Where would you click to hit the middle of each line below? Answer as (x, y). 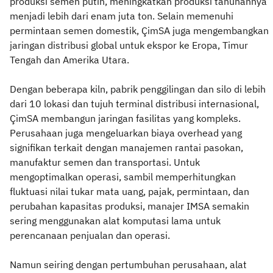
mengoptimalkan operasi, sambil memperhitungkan (123, 176)
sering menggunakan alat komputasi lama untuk (115, 220)
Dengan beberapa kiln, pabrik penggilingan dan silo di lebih (138, 89)
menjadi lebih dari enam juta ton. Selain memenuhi (122, 16)
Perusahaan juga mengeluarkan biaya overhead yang (126, 133)
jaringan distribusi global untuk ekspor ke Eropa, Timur (129, 45)
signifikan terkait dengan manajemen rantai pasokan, (126, 147)
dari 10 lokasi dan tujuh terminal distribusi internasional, (134, 103)
